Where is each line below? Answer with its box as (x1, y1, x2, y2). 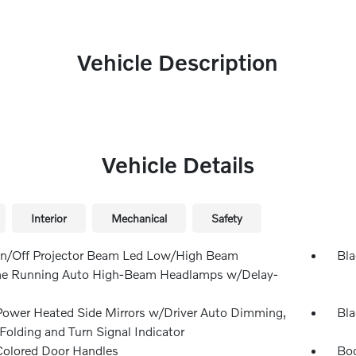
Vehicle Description (77, 49, 279, 75)
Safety (211, 211, 242, 225)
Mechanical (110, 211, 167, 225)
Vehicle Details (101, 152, 254, 178)
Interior (30, 211, 67, 225)
